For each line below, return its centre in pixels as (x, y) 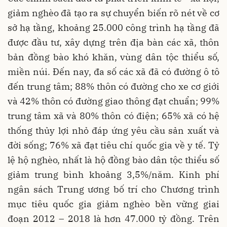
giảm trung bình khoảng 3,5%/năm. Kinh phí (113, 175)
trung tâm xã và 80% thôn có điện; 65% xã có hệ (113, 116)
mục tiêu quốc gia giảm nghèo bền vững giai (113, 204)
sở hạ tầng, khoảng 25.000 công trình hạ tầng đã (113, 28)
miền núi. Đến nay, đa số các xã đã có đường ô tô (113, 72)
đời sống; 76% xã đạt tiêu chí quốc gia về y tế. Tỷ (113, 145)
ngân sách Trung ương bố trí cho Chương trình (113, 189)
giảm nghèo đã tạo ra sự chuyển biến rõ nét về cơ (113, 13)
